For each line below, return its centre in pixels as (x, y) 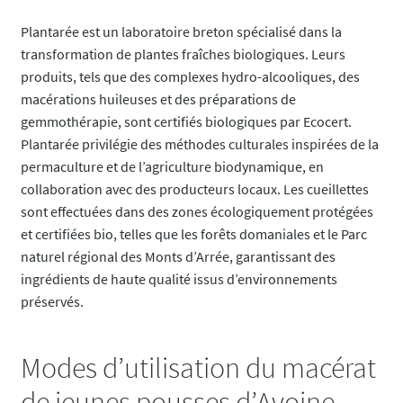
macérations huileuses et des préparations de (158, 99)
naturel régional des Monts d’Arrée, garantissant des (178, 257)
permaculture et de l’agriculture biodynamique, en (172, 167)
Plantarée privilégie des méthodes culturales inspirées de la (199, 144)
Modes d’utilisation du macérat (198, 367)
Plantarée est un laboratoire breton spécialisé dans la (181, 32)
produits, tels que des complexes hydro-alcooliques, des (190, 77)
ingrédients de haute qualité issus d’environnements (179, 279)
